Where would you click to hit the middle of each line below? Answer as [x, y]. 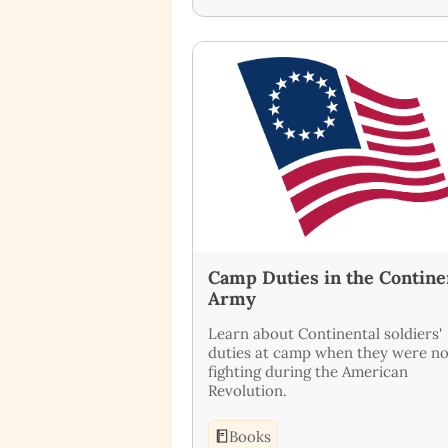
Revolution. [247, 390]
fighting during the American [308, 371]
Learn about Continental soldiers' [325, 333]
